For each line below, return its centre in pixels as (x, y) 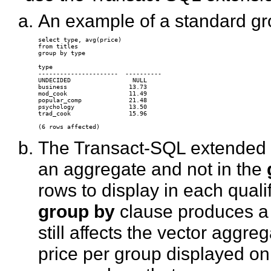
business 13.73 (94, 87)
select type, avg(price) (81, 40)
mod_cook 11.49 (94, 94)
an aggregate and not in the (152, 169)
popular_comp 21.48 (94, 100)
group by (76, 211)
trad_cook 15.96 (94, 114)
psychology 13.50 (94, 107)
